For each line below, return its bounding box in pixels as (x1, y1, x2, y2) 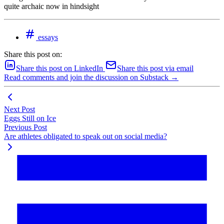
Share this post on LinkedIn (16, 63, 103, 72)
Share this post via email (117, 63, 193, 72)
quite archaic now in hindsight (4, 1, 99, 10)
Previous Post (4, 122, 47, 131)
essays (36, 32, 58, 41)
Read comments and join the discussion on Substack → (4, 72, 178, 81)
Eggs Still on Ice (4, 113, 56, 122)
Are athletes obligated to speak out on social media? (4, 131, 167, 140)
